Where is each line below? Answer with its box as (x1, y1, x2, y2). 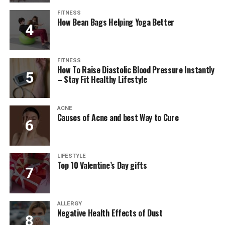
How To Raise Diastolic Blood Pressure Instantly (57, 64, 214, 76)
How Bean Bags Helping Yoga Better (57, 16, 175, 29)
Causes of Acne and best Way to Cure (57, 111, 179, 124)
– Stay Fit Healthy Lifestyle (57, 73, 147, 86)
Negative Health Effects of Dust (57, 207, 163, 219)
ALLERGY (57, 200, 82, 207)
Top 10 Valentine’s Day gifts (57, 159, 147, 172)
